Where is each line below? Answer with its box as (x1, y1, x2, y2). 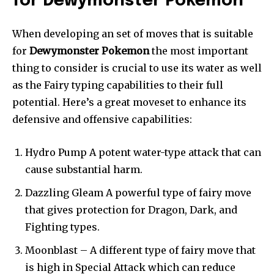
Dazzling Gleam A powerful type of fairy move (25, 187, 251, 199)
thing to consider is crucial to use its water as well (12, 62, 262, 75)
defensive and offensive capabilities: (12, 113, 192, 126)
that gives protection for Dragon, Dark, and (25, 204, 237, 217)
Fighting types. (25, 221, 100, 234)
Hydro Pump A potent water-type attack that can (25, 146, 261, 159)
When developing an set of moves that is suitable (12, 28, 253, 40)
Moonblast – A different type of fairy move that (25, 244, 256, 257)
